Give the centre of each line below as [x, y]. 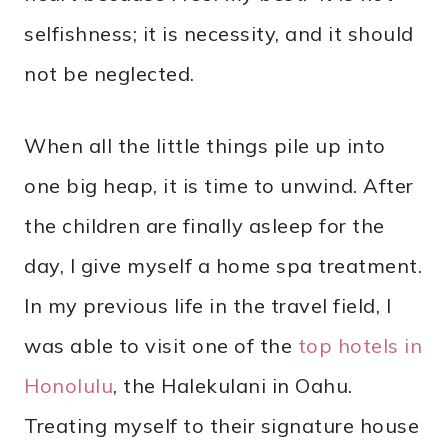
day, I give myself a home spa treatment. [223, 266]
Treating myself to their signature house [221, 426]
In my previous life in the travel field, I [207, 306]
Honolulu [68, 386]
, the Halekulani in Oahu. [233, 386]
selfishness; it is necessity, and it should [219, 34]
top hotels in [359, 346]
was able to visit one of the [161, 346]
